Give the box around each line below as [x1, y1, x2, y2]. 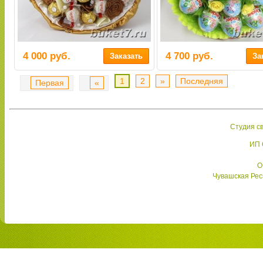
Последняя [180, 76, 223, 86]
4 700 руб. [166, 50, 213, 62]
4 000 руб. [23, 50, 70, 62]
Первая [35, 78, 64, 87]
